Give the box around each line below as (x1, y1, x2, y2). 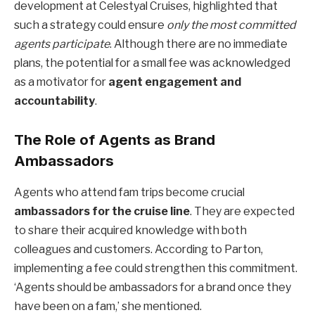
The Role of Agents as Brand (14, 131, 215, 149)
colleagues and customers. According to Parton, (14, 242, 263, 256)
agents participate (14, 37, 110, 51)
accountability (14, 94, 95, 108)
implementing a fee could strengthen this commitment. (14, 261, 297, 275)
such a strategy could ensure (14, 18, 167, 32)
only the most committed (167, 18, 296, 32)
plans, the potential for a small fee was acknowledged (14, 56, 290, 70)
